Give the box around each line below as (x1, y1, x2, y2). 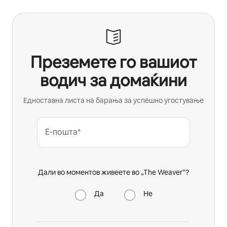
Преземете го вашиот (30, 52, 197, 73)
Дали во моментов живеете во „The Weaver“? (38, 168, 189, 177)
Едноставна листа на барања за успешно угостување (23, 96, 204, 105)
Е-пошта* (45, 127, 81, 138)
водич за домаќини (40, 70, 187, 91)
